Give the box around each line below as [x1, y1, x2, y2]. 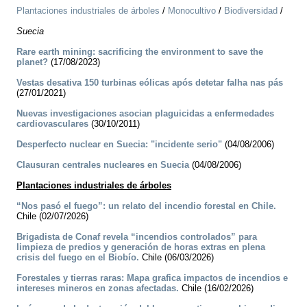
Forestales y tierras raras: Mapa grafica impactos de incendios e [16, 273, 288, 284]
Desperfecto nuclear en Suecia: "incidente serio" [16, 139, 222, 150]
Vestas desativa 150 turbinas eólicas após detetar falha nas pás [16, 77, 283, 88]
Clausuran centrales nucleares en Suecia [16, 160, 189, 171]
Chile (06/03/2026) [139, 252, 214, 263]
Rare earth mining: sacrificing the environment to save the [16, 47, 263, 58]
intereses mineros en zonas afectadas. [16, 283, 179, 294]
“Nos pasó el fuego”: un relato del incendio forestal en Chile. [16, 201, 276, 212]
